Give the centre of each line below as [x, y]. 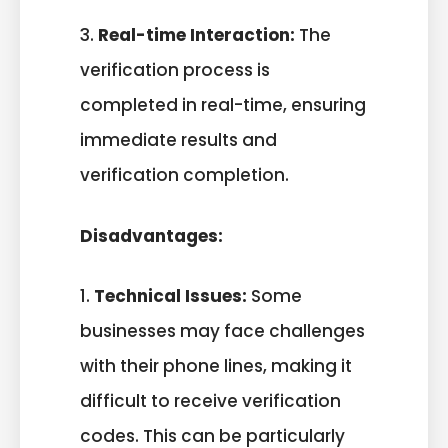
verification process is [175, 70]
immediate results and [178, 140]
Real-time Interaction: [194, 35]
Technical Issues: [170, 296]
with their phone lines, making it [216, 366]
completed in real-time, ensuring [223, 105]
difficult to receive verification [210, 401]
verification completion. [184, 175]
